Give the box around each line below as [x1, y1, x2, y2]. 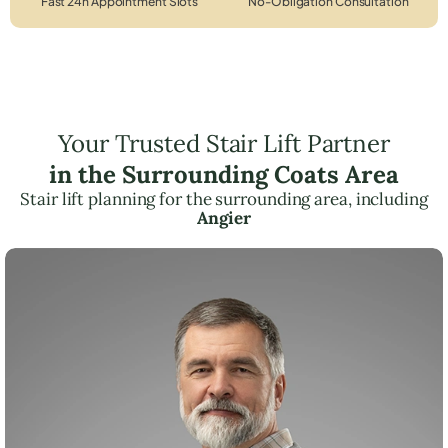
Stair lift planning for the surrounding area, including [20, 187, 428, 210]
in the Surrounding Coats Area [49, 158, 399, 190]
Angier [197, 206, 251, 229]
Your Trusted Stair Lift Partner [58, 127, 390, 159]
